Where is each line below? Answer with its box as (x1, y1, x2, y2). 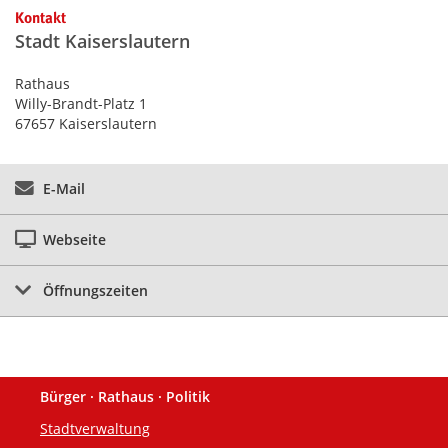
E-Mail (43, 179, 85, 199)
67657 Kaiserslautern (15, 114, 157, 134)
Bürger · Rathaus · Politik (40, 387, 210, 407)
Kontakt (15, 11, 66, 27)
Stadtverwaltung (40, 419, 150, 439)
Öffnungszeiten (43, 281, 148, 301)
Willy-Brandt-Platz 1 (15, 94, 147, 114)
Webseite (43, 230, 106, 250)
